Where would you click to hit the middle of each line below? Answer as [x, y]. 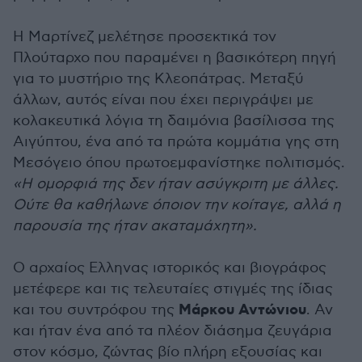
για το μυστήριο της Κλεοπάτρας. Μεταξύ [158, 79]
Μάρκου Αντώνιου [242, 311]
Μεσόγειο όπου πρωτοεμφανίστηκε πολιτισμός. [179, 163]
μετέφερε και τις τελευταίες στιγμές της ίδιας [173, 289]
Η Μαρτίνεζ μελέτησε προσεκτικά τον [145, 37]
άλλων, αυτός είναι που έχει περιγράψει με [163, 100]
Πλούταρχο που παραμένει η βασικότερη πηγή [175, 58]
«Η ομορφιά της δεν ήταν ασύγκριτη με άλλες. [176, 184]
